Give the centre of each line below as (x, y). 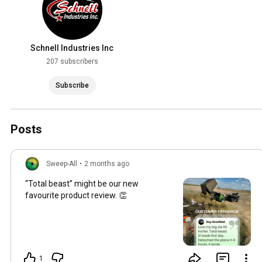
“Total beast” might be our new (82, 184)
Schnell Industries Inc (72, 48)
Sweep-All (62, 164)
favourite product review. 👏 (76, 196)
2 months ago (107, 164)
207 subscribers (72, 62)
